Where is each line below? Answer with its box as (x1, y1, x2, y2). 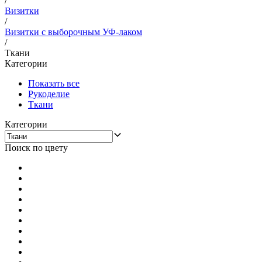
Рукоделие (28, 88, 70, 99)
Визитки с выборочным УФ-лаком (5, 26, 142, 37)
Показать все (28, 78, 80, 88)
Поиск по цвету (5, 142, 68, 153)
